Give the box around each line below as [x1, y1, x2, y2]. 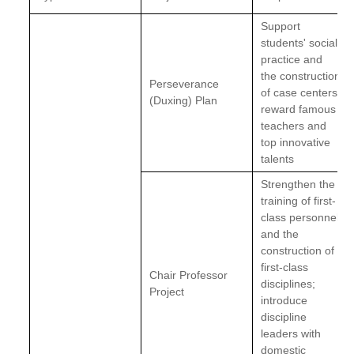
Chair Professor [149, 269, 228, 281]
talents [261, 153, 295, 165]
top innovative [261, 136, 331, 149]
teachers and [261, 119, 327, 132]
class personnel [261, 211, 340, 224]
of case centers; [261, 86, 341, 99]
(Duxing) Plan [149, 94, 218, 107]
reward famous [261, 103, 337, 115]
